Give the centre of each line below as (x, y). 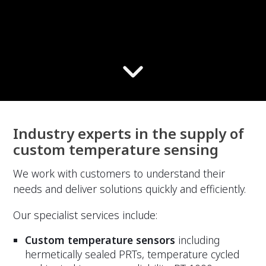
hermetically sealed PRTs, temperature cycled (132, 254)
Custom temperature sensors (100, 240)
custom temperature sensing (116, 149)
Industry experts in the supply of (129, 133)
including (198, 240)
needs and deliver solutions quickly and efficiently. (130, 189)
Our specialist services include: (85, 215)
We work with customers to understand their (119, 173)
